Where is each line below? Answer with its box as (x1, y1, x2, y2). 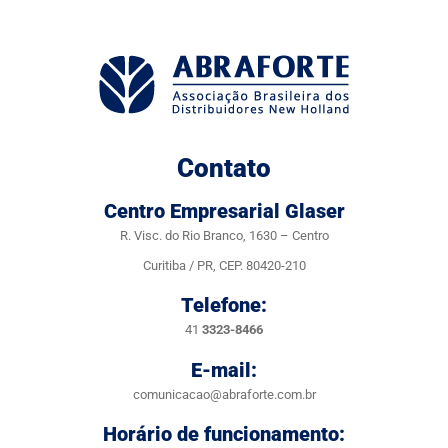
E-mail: (191, 357, 257, 382)
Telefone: (181, 293, 267, 318)
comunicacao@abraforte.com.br (132, 386, 316, 402)
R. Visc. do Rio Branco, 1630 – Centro (119, 228, 329, 243)
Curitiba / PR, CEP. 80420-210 (142, 258, 306, 273)
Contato (177, 153, 271, 183)
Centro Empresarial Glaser (103, 199, 345, 223)
